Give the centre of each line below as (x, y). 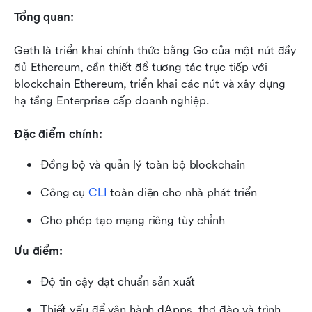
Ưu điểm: (38, 251)
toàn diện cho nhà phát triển (182, 192)
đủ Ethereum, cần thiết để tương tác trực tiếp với (141, 67)
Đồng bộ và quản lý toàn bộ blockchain (143, 164)
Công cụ (64, 192)
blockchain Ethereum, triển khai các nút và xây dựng (150, 84)
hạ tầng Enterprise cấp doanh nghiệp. (112, 100)
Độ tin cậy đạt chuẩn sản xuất (118, 281)
